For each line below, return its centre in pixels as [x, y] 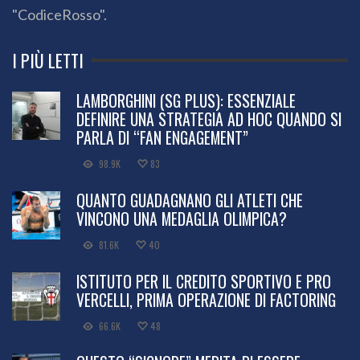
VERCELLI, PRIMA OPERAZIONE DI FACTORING [206, 299]
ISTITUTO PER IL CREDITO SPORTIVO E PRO [204, 281]
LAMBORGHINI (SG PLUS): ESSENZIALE [186, 100]
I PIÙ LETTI [48, 60]
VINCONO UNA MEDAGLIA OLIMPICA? [182, 218]
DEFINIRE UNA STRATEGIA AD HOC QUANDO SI [209, 119]
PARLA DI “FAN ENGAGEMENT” [162, 137]
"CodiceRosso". [59, 14]
